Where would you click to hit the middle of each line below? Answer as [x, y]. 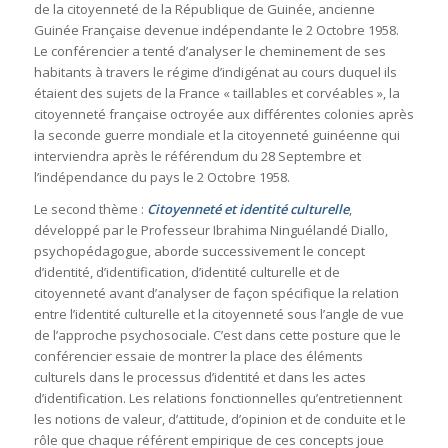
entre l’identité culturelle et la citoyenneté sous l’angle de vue [218, 313]
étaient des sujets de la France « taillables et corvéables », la [216, 92]
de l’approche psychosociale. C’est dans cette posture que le [217, 334]
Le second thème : [90, 208]
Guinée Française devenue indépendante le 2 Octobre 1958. [216, 29]
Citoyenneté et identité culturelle [247, 208]
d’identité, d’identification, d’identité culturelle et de [186, 271]
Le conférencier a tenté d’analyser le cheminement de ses [209, 50]
